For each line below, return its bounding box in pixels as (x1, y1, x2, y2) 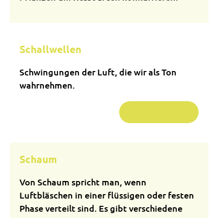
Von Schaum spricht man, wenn (19, 176, 146, 187)
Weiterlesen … (129, 107, 189, 118)
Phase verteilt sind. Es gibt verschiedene (19, 202, 182, 214)
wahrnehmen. (19, 79, 75, 91)
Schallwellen (19, 42, 81, 55)
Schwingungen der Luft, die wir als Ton (19, 66, 177, 77)
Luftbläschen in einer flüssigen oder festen (19, 189, 194, 200)
